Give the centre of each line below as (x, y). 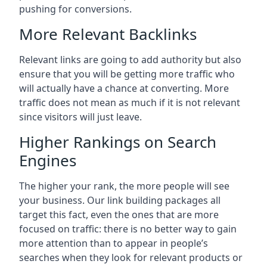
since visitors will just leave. (80, 117)
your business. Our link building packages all (120, 201)
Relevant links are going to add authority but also (130, 60)
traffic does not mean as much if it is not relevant (130, 103)
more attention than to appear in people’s (114, 243)
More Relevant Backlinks (108, 34)
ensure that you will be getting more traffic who (127, 74)
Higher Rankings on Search (118, 142)
